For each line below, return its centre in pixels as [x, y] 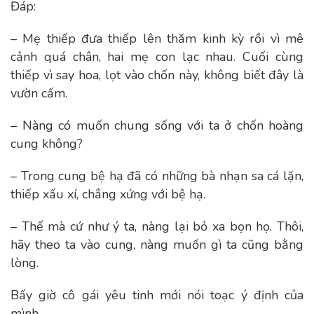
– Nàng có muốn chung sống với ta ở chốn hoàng [157, 125]
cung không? [47, 144]
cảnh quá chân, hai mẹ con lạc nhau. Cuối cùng [157, 57]
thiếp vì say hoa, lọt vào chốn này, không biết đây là [157, 75]
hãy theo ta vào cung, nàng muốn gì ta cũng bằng [157, 245]
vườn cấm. [39, 93]
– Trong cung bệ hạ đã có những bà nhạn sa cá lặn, [157, 176]
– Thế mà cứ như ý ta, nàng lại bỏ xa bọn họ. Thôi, [157, 226]
